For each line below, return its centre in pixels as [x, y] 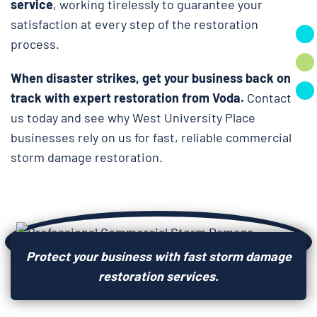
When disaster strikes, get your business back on [151, 78]
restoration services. [158, 276]
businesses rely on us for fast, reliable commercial [151, 137]
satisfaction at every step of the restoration [134, 24]
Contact [269, 98]
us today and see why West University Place [133, 117]
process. [36, 44]
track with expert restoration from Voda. [129, 98]
